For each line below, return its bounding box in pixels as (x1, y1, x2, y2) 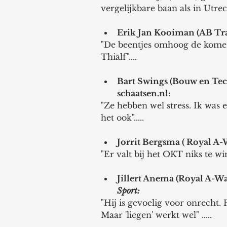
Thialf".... (101, 52, 137, 62)
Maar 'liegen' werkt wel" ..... (101, 210, 214, 220)
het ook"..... (101, 112, 146, 123)
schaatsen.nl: (117, 88, 173, 98)
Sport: (117, 185, 142, 196)
